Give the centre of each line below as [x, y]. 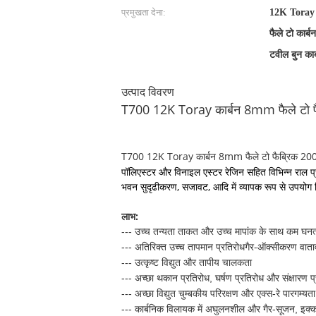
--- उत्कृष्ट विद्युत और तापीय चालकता [187, 262]
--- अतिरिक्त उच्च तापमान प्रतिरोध [183, 247]
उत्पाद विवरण [148, 92]
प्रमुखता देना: [144, 12]
